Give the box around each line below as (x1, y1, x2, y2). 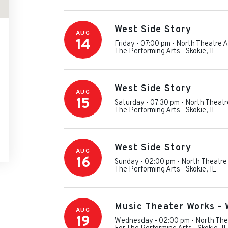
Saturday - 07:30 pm (115, 98, 180, 108)
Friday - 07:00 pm (115, 39, 170, 49)
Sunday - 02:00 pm (115, 157, 176, 167)
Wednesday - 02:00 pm (115, 216, 190, 226)
